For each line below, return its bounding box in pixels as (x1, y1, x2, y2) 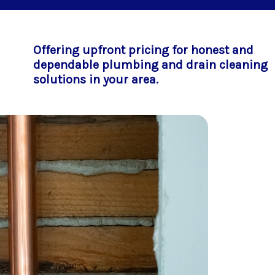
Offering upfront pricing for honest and (33, 43, 254, 57)
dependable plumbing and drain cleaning (33, 58, 268, 72)
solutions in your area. (33, 72, 158, 87)
